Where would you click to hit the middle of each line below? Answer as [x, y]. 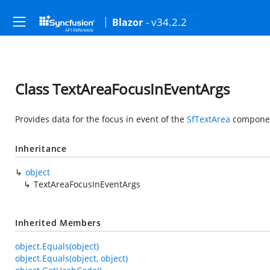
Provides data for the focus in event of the [101, 119]
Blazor [127, 22]
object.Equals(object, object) [71, 258]
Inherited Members [58, 223]
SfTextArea [209, 119]
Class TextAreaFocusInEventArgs [122, 89]
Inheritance [41, 149]
